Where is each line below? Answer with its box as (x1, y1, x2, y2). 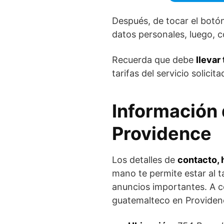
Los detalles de (112, 154, 177, 165)
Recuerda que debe (112, 54, 196, 65)
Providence (112, 122, 211, 144)
